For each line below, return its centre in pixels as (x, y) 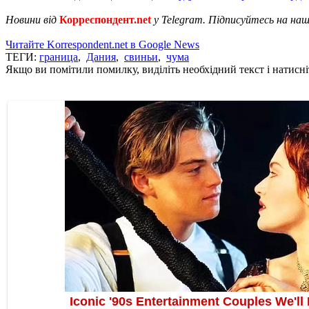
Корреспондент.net (105, 19)
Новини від (32, 19)
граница (59, 57)
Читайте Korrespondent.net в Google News (102, 44)
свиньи (141, 57)
